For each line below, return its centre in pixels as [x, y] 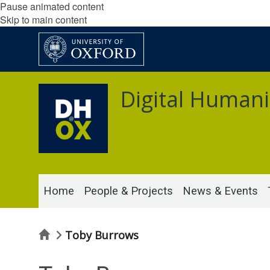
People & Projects [128, 191]
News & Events [220, 191]
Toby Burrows [102, 235]
